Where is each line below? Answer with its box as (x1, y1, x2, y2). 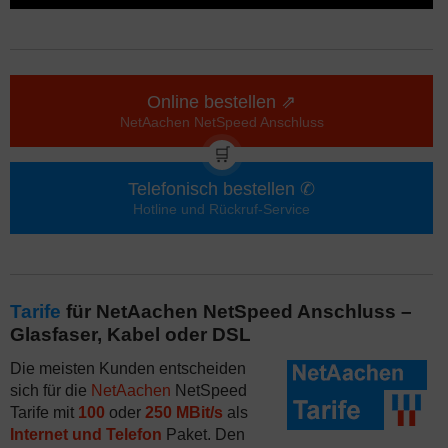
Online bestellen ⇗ (147, 92, 296, 112)
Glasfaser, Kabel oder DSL (10, 324, 251, 345)
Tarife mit (10, 404, 78, 421)
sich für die (10, 382, 91, 399)
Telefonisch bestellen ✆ (128, 179, 315, 199)
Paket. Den (162, 426, 245, 443)
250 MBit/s (145, 404, 223, 421)
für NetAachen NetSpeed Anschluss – (61, 301, 412, 322)
